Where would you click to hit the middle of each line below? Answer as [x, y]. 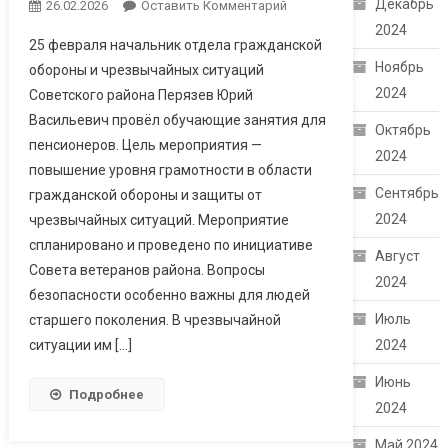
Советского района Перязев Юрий [140, 94]
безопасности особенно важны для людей [169, 294]
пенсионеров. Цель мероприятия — [145, 144]
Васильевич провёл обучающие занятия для [177, 119]
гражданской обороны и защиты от [145, 194]
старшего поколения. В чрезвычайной [154, 319]
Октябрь [403, 130]
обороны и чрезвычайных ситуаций [146, 69]
